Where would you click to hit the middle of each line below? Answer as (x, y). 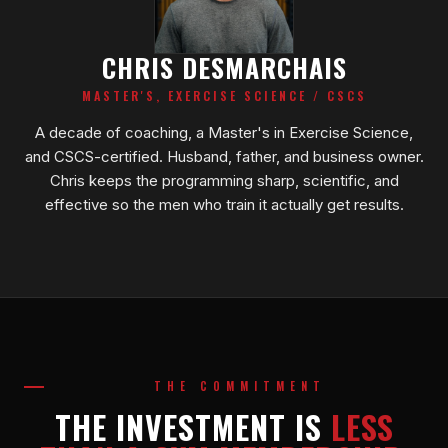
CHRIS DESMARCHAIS (224, 67)
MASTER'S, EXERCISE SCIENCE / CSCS (224, 95)
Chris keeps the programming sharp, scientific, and (224, 180)
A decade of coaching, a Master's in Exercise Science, (224, 132)
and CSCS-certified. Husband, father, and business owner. (224, 156)
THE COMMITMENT (240, 385)
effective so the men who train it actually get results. (224, 204)
